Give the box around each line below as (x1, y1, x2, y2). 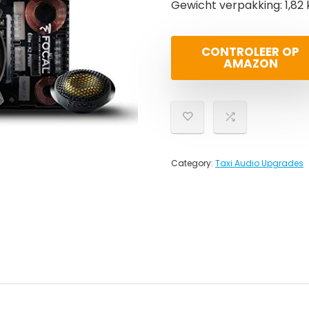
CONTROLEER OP (201, 43, 299, 60)
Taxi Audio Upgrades (215, 157, 303, 169)
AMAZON (223, 55, 278, 72)
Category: (171, 157, 215, 169)
